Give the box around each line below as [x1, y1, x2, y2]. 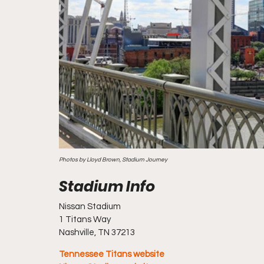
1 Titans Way [59, 215, 111, 224]
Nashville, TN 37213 [59, 228, 135, 237]
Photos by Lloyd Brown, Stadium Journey [59, 157, 167, 163]
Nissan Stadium [59, 202, 121, 211]
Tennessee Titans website [59, 250, 164, 259]
